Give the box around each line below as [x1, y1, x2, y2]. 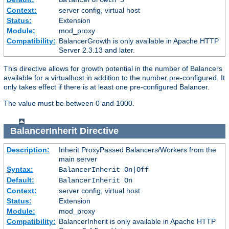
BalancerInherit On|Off [58, 166, 149, 174]
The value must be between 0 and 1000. [4, 99, 134, 107]
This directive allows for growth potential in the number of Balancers [4, 64, 222, 73]
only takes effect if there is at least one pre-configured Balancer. [4, 82, 210, 91]
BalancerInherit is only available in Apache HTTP [58, 217, 216, 226]
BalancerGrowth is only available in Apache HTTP [58, 36, 219, 45]
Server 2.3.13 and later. [58, 45, 135, 54]
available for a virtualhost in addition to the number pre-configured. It [4, 73, 225, 82]
